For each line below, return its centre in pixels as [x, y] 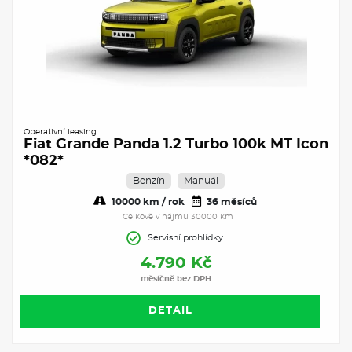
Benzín [149, 180]
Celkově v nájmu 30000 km [178, 216]
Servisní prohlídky [185, 237]
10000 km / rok [147, 202]
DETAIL [170, 310]
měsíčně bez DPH [176, 279]
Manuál [201, 180]
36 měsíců [231, 202]
